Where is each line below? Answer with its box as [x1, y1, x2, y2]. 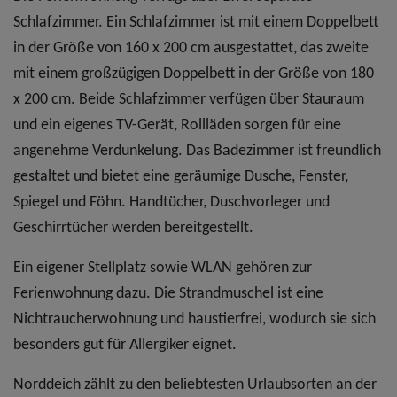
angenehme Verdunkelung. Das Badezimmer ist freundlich [13, 142, 381, 160]
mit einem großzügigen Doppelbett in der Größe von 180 [13, 65, 374, 82]
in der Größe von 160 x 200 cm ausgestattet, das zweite [13, 39, 369, 57]
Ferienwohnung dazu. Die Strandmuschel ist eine [13, 284, 323, 302]
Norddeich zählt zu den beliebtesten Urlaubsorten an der [13, 376, 377, 393]
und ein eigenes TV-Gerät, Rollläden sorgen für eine [13, 116, 341, 134]
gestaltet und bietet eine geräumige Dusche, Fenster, [13, 167, 348, 185]
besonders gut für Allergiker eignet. [13, 336, 237, 354]
